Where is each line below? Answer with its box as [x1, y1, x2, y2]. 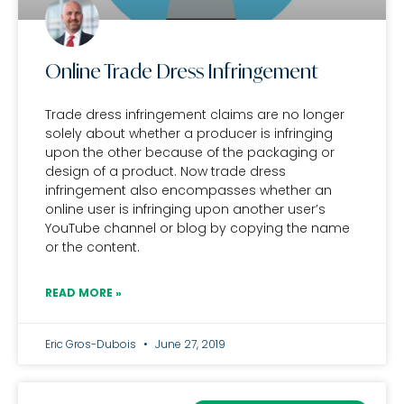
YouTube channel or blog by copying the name [45, 219, 350, 237]
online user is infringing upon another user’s [45, 200, 326, 218]
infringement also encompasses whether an [45, 181, 332, 199]
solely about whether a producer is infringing [45, 124, 333, 142]
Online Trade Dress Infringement [45, 60, 318, 83]
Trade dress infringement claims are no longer [45, 106, 344, 124]
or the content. [45, 238, 140, 256]
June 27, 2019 [152, 336, 225, 352]
